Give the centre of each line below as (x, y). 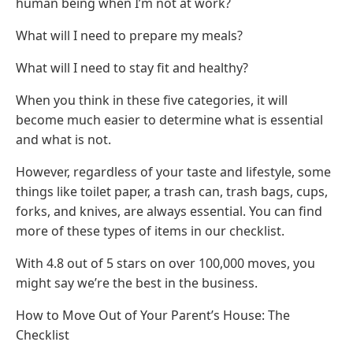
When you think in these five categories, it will (152, 100)
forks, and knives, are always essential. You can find (169, 212)
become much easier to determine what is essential (169, 120)
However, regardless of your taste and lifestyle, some (173, 172)
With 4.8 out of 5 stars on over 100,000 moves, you (165, 264)
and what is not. (63, 140)
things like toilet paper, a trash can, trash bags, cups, (172, 192)
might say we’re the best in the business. (137, 283)
